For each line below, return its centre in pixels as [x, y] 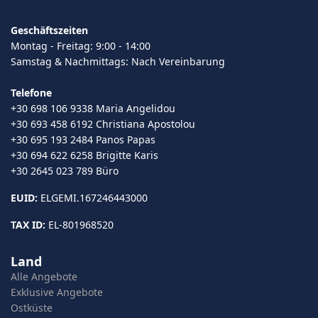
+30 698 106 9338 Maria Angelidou [93, 108]
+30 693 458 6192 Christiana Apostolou [103, 124]
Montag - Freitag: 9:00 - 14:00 [81, 45]
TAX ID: [28, 224]
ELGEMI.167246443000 [93, 197]
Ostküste [32, 307]
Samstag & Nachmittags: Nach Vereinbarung [118, 61]
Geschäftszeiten [49, 30]
